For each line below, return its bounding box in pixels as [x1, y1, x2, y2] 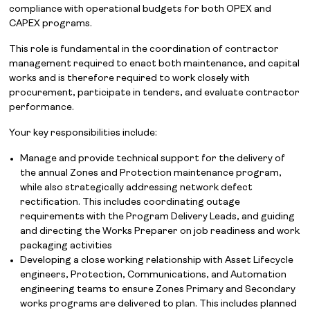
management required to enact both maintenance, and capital [9, 59, 300, 69]
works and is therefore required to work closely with [9, 73, 250, 84]
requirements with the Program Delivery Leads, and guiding [20, 212, 295, 222]
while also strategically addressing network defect [20, 183, 253, 193]
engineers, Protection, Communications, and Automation [20, 270, 287, 280]
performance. [9, 102, 75, 113]
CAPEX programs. [9, 19, 93, 29]
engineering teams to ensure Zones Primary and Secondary [20, 284, 296, 295]
